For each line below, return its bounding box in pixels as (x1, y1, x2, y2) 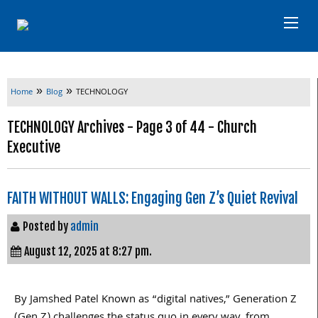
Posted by (23, 219, 70, 234)
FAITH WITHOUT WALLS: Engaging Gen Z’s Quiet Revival (7, 189, 298, 207)
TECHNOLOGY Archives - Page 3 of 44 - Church (7, 118, 257, 136)
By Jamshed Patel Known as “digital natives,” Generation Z (14, 290, 297, 309)
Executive (7, 138, 60, 156)
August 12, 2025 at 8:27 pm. (24, 243, 152, 258)
